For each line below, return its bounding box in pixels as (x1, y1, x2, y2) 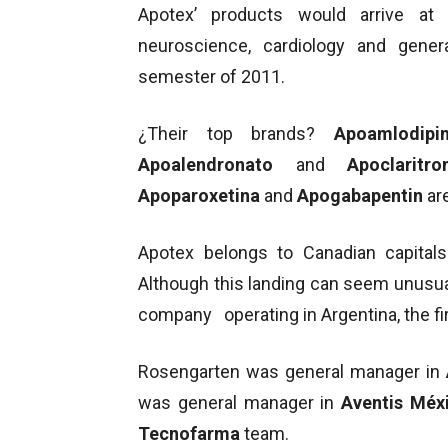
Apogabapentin (293, 184, 423, 206)
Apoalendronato (138, 153, 296, 175)
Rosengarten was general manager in (138, 360, 446, 382)
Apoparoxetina (138, 184, 264, 206)
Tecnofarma (138, 422, 244, 444)
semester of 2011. (138, 65, 285, 87)
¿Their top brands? (138, 122, 334, 144)
